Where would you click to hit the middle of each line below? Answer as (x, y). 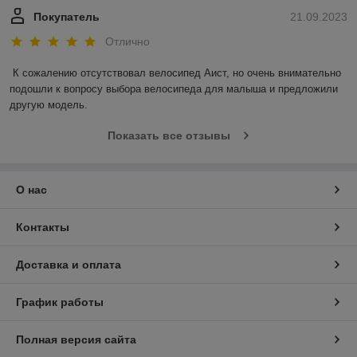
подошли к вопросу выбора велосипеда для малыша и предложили (174, 89)
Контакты (43, 228)
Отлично (127, 42)
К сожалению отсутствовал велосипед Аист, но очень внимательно (177, 73)
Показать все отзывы (169, 136)
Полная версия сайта (76, 340)
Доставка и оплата (69, 265)
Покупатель (67, 16)
